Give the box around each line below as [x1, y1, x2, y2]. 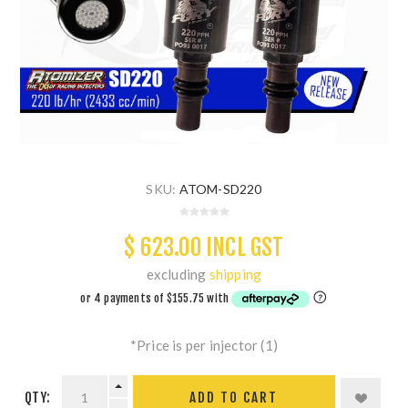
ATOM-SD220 [178, 181, 262, 198]
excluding [146, 266, 209, 283]
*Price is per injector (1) [129, 336, 279, 353]
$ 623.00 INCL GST [124, 233, 284, 262]
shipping [209, 266, 262, 283]
